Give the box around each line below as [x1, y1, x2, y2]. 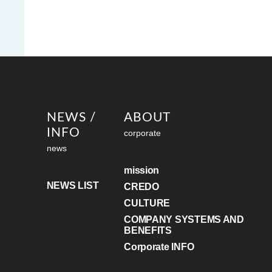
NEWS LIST [46, 180, 99, 191]
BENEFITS [124, 225, 172, 236]
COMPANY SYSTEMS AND [124, 214, 244, 225]
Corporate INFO [124, 242, 194, 252]
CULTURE [124, 198, 171, 208]
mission [124, 165, 160, 175]
